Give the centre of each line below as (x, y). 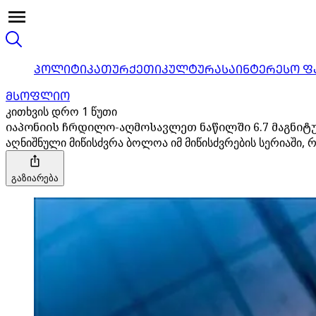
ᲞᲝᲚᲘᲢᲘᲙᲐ (67, 69)
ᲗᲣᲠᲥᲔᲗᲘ (131, 69)
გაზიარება (35, 178)
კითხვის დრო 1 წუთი (61, 111)
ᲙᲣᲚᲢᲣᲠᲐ (192, 69)
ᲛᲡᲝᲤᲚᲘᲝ (38, 96)
